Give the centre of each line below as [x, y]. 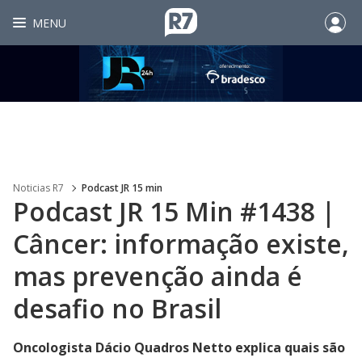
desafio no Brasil [117, 308]
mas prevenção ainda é [158, 276]
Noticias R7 [38, 188]
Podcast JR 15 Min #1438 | [174, 211]
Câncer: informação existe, [181, 244]
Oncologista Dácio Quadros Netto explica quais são [179, 347]
